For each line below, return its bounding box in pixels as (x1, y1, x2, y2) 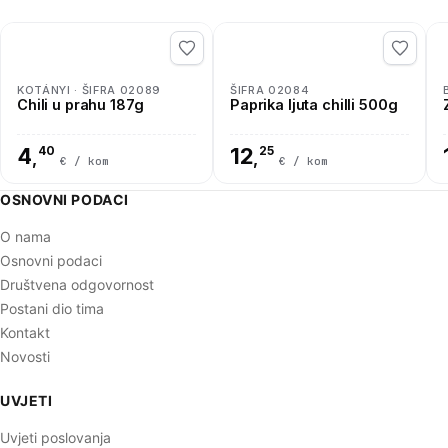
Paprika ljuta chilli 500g (230, 95, 398, 113)
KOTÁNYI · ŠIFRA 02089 (17, 82, 161, 97)
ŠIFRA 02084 (230, 82, 310, 97)
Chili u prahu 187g (17, 95, 144, 113)
